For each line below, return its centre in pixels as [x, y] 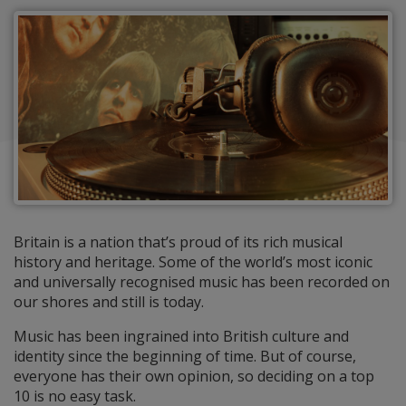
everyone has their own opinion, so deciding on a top [194, 376]
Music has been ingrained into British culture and [181, 336]
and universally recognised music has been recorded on [202, 281]
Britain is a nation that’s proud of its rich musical [178, 242]
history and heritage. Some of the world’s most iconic [193, 261]
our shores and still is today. [109, 301]
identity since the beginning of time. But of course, [185, 356]
